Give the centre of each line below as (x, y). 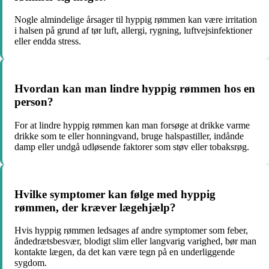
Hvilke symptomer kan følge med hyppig (115, 194)
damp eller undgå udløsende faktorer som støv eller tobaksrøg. (132, 147)
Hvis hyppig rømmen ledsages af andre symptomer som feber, (131, 231)
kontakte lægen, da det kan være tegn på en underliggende (125, 252)
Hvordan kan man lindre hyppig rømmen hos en (135, 89)
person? (34, 102)
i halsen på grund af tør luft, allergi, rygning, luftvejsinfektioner (133, 31)
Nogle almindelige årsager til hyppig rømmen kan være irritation (136, 20)
